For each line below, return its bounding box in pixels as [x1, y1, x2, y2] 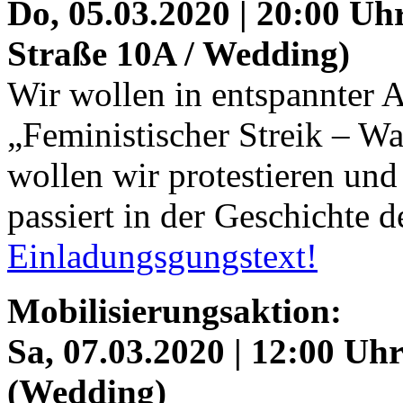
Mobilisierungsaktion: [7, 291, 342, 330]
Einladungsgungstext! [7, 236, 318, 275]
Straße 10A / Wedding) [7, 33, 350, 73]
